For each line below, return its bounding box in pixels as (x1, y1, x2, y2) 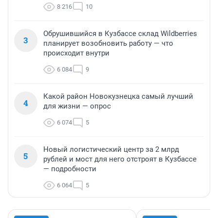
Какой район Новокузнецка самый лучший (43, 91, 193, 101)
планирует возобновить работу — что (43, 38, 173, 48)
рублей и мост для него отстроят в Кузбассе (43, 154, 197, 163)
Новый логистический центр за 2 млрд (43, 145, 179, 154)
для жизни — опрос (43, 101, 111, 110)
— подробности (43, 164, 96, 173)
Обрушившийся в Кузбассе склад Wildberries (43, 29, 197, 38)
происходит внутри (43, 48, 109, 57)
